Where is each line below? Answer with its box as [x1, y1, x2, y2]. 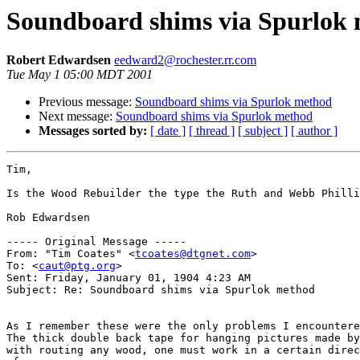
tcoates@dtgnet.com [135, 247, 251, 260]
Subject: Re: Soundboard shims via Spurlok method [6, 284, 315, 297]
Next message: [39, 109, 116, 124]
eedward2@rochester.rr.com [114, 53, 256, 67]
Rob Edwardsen [6, 211, 90, 224]
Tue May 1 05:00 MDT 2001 [6, 67, 153, 82]
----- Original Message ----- [6, 235, 186, 248]
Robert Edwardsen [6, 53, 114, 67]
